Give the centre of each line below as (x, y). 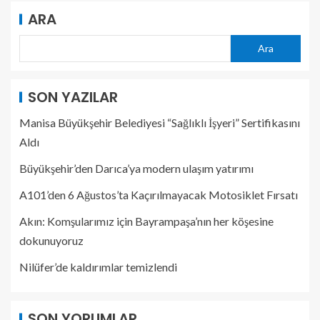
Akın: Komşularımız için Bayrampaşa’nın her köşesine (146, 221)
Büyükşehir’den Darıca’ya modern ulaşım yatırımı (136, 168)
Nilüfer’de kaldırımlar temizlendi (98, 266)
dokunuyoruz (51, 240)
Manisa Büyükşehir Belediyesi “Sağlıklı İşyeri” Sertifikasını (160, 122)
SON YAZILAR (73, 97)
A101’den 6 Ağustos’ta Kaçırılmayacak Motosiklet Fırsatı (159, 194)
